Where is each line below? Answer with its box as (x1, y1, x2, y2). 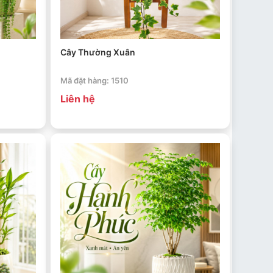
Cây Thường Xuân (60, 47, 135, 58)
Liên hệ (60, 93, 95, 105)
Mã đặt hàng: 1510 (60, 76, 129, 86)
